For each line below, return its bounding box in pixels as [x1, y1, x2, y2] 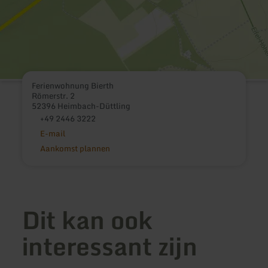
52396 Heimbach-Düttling [32, 99, 131, 112]
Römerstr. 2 [32, 89, 75, 102]
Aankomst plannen [39, 141, 110, 155]
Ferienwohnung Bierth [32, 78, 114, 92]
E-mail [39, 126, 65, 140]
